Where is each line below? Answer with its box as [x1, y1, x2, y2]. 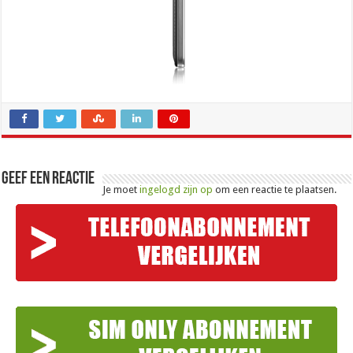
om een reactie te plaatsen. [213, 184, 337, 196]
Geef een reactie [2, 170, 95, 189]
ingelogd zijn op [139, 184, 214, 196]
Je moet [102, 184, 140, 196]
